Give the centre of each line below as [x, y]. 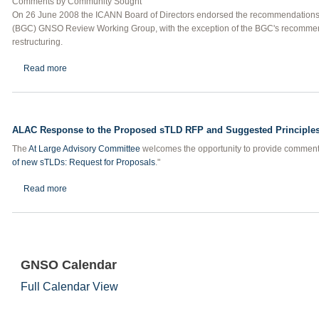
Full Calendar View [69, 287]
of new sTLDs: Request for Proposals [84, 162]
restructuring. [37, 42]
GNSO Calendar [69, 265]
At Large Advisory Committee [84, 149]
